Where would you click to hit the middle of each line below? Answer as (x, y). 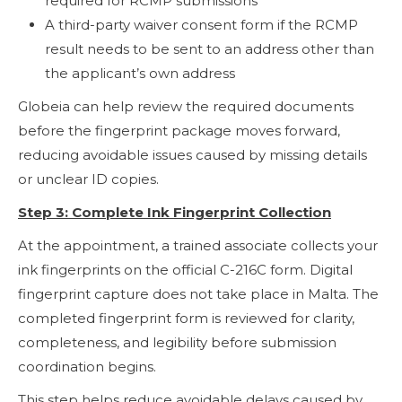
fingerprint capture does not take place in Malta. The (198, 293)
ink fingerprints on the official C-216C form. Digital (185, 269)
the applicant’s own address (140, 73)
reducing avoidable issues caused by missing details (192, 154)
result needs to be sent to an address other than (210, 48)
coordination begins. (87, 366)
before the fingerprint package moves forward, (179, 130)
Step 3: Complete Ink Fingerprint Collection (175, 212)
